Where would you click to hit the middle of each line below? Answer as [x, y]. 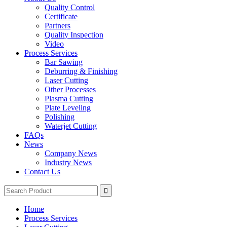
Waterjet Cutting [71, 126]
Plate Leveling [68, 108]
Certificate [61, 16]
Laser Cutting [66, 80]
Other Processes [70, 89]
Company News [71, 153]
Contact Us [42, 172]
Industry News [68, 162]
